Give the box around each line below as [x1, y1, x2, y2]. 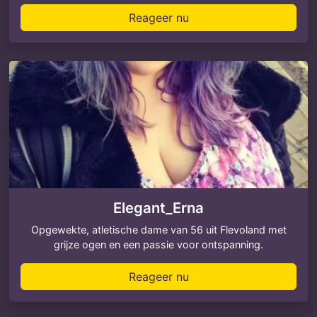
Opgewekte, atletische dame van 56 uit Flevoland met [30, 224, 287, 236]
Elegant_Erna [113, 199, 204, 217]
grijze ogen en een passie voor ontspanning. [54, 238, 263, 250]
